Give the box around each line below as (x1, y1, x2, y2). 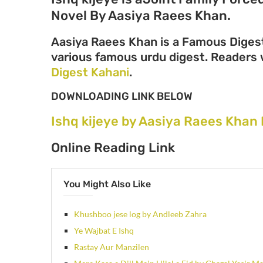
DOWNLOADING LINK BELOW (51, 89, 193, 103)
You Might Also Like (63, 178, 151, 190)
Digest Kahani (51, 65, 129, 79)
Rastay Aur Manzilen (74, 241, 149, 252)
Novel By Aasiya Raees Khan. (51, 7, 231, 23)
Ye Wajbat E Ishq (74, 225, 134, 235)
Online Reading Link (51, 139, 175, 156)
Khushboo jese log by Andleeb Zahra (74, 208, 207, 219)
